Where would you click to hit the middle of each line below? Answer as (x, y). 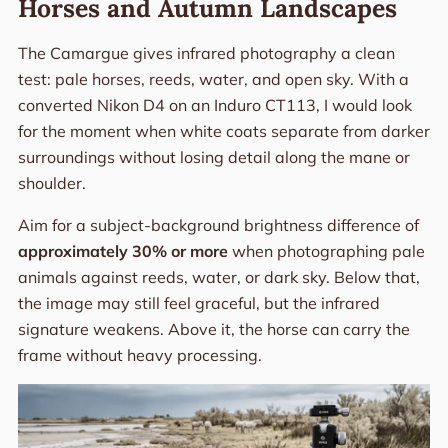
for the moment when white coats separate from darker (223, 130)
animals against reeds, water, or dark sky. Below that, (218, 276)
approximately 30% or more (122, 250)
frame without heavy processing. (139, 354)
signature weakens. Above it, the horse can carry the (213, 328)
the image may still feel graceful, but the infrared (198, 302)
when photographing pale (326, 250)
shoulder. (51, 182)
